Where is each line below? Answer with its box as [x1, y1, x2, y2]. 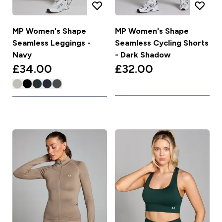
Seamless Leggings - [12, 38, 91, 47]
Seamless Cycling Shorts [115, 38, 209, 47]
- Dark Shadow [115, 50, 170, 59]
